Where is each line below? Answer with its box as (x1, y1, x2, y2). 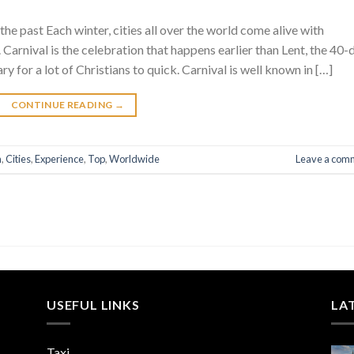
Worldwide (109, 153, 160, 166)
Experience (35, 153, 84, 166)
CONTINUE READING (10, 98, 115, 111)
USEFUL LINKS (47, 296, 140, 312)
